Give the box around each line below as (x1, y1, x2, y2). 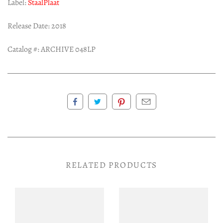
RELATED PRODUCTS (65, 159, 158, 171)
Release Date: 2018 (7, 20, 66, 32)
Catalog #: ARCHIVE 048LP (7, 43, 96, 55)
